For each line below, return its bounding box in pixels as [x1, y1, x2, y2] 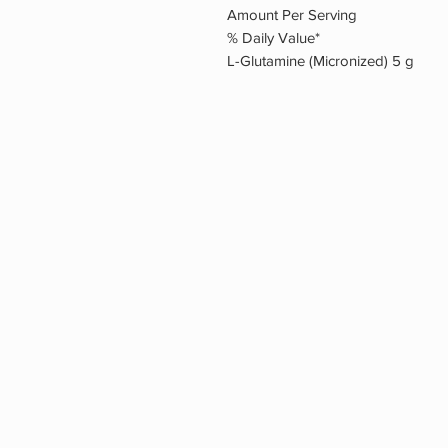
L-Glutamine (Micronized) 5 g [227, 52, 414, 70]
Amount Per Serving [227, 6, 357, 24]
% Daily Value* [227, 29, 320, 47]
